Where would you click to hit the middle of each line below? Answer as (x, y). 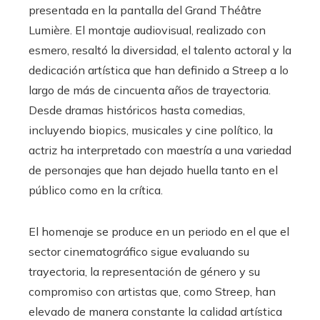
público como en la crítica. (96, 190)
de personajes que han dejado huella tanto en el (153, 170)
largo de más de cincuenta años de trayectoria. (150, 90)
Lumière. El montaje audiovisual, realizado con (147, 30)
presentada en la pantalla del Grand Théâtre (145, 10)
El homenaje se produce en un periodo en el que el (159, 231)
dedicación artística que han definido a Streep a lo (159, 70)
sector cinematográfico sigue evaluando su (139, 251)
